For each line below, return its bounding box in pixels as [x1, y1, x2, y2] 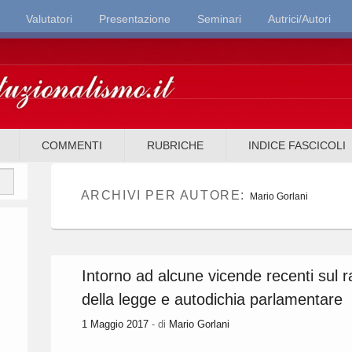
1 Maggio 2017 [82, 318, 148, 331]
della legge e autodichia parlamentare [82, 291, 343, 309]
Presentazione [99, 13, 170, 25]
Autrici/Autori [268, 13, 331, 25]
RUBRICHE [147, 139, 204, 152]
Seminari [197, 13, 241, 25]
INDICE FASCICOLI [248, 139, 346, 152]
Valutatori [26, 13, 72, 25]
